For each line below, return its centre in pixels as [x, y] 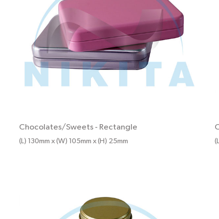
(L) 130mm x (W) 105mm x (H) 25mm [74, 141]
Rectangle [118, 128]
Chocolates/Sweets [56, 128]
